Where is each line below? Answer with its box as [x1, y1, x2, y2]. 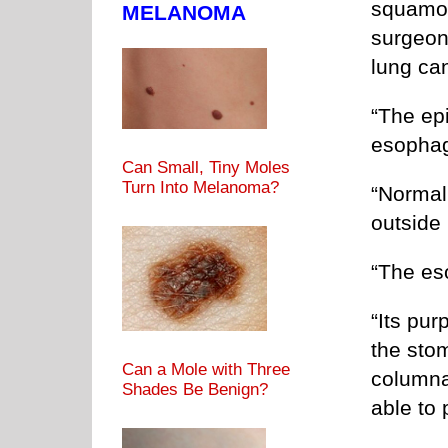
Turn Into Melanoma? [122, 177, 279, 197]
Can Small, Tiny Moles [122, 157, 290, 177]
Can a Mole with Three [122, 359, 290, 379]
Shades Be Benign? [122, 379, 268, 399]
